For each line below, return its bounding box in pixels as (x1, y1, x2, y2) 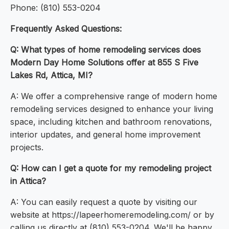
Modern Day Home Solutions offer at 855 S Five (10, 57, 198, 68)
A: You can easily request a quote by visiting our (10, 197, 197, 208)
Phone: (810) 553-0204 (10, 3, 101, 13)
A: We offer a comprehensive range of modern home (10, 91, 217, 102)
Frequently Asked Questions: (10, 24, 122, 34)
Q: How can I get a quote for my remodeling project (10, 163, 211, 174)
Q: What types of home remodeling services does (10, 44, 201, 55)
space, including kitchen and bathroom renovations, (10, 117, 212, 127)
